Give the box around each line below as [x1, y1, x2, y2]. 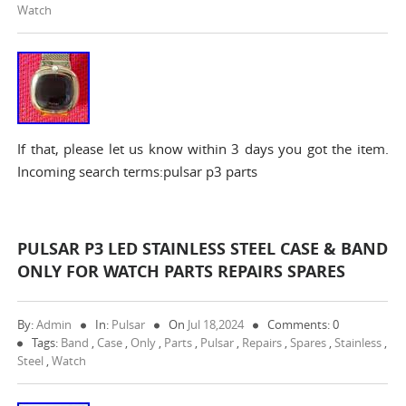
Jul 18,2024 [188, 316, 245, 333]
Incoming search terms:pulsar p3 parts [17, 162, 258, 180]
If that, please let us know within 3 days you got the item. [17, 140, 389, 158]
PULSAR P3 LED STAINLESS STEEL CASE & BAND [17, 237, 389, 260]
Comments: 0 [267, 316, 340, 333]
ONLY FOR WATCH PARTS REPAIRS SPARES [17, 260, 346, 283]
